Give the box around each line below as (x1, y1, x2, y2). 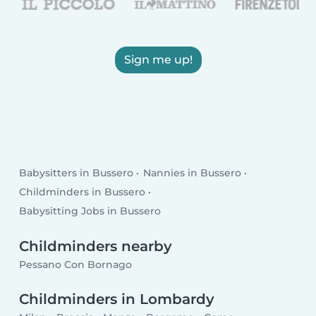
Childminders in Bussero (19, 186, 146, 199)
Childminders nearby (19, 238, 173, 255)
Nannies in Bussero (142, 166, 241, 180)
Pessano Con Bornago (19, 257, 133, 271)
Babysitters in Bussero (19, 166, 134, 180)
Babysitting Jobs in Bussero (19, 205, 162, 218)
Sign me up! (123, 52, 193, 66)
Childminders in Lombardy (19, 291, 215, 308)
